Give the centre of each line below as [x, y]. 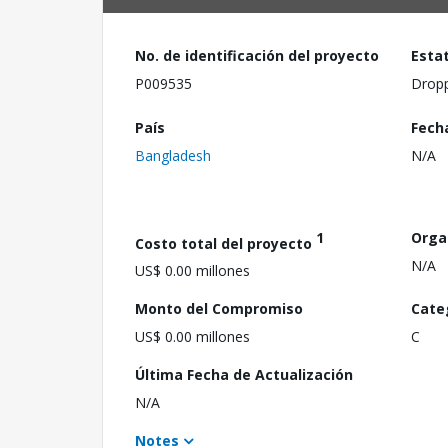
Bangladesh [173, 155]
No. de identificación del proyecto [257, 55]
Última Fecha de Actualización [244, 375]
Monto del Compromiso [219, 309]
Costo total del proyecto [225, 243]
